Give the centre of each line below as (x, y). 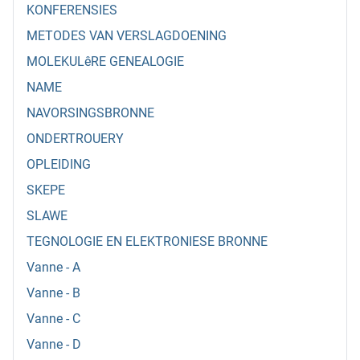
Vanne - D (54, 345)
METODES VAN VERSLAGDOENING (127, 36)
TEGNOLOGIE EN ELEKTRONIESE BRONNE (147, 242)
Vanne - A (53, 268)
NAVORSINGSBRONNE (90, 113)
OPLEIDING (59, 165)
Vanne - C (53, 319)
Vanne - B (53, 293)
